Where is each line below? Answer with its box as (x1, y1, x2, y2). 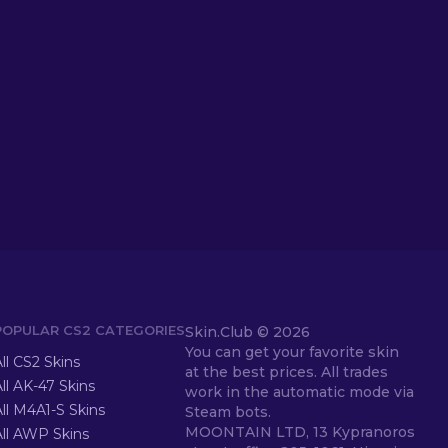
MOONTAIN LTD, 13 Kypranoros (185, 423, 415, 441)
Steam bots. (185, 403, 271, 421)
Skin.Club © (185, 323, 273, 341)
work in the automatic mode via (185, 383, 414, 401)
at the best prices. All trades (185, 363, 388, 381)
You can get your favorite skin (185, 343, 399, 361)
